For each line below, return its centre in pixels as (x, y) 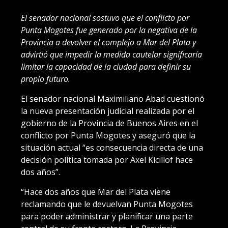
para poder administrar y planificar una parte (107, 216)
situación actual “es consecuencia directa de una (112, 147)
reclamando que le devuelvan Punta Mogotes (107, 204)
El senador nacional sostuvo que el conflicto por (105, 18)
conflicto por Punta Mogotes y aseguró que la (108, 135)
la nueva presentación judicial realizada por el (108, 111)
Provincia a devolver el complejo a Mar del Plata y (108, 42)
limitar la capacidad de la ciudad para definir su (106, 66)
